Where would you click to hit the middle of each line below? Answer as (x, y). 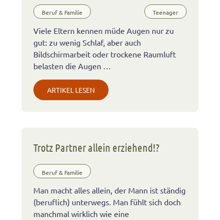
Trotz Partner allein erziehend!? (96, 147)
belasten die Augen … (72, 66)
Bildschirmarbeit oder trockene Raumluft (105, 54)
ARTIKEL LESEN (71, 90)
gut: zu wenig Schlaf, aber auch (87, 42)
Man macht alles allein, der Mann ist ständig (110, 190)
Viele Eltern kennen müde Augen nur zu (104, 30)
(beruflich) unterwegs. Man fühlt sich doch (107, 202)
